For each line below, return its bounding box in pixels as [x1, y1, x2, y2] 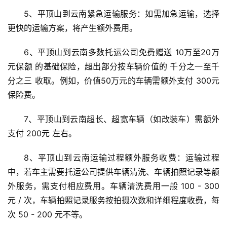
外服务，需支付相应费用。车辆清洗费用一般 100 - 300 [8, 181, 219, 192]
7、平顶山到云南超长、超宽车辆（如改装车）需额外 [24, 114, 219, 125]
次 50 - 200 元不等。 [8, 209, 87, 220]
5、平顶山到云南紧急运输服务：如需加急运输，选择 [24, 9, 219, 19]
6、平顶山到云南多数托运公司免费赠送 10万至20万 [24, 47, 219, 58]
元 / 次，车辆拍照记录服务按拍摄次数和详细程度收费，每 [8, 195, 219, 206]
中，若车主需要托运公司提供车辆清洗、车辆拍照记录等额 [8, 167, 219, 177]
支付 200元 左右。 [8, 128, 77, 139]
